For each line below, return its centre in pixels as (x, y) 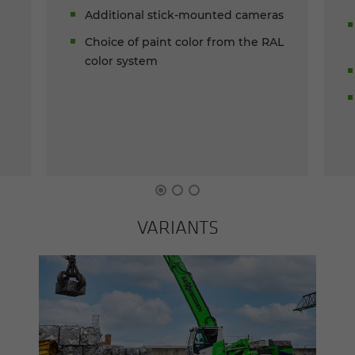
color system (122, 61)
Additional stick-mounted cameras (185, 15)
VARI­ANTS (177, 227)
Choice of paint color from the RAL (185, 42)
